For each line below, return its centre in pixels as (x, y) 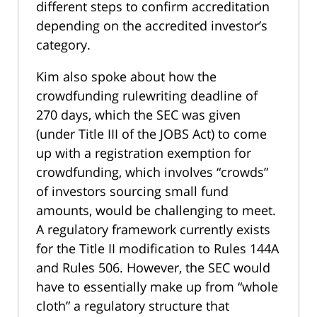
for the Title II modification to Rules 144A (157, 249)
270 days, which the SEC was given (138, 115)
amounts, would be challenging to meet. (156, 211)
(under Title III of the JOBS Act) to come (151, 134)
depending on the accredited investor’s (152, 26)
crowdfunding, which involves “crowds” (152, 172)
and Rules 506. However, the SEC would (153, 268)
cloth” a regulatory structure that (133, 306)
